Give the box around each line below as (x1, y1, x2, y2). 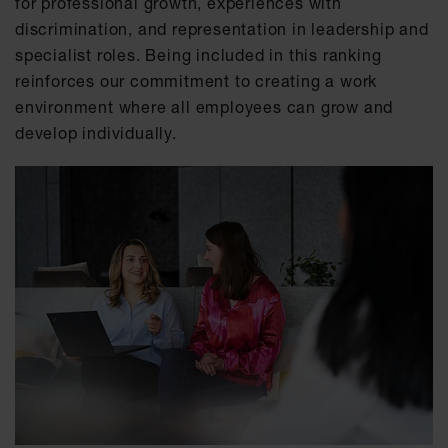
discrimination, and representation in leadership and (15, 19, 429, 39)
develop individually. (15, 123, 177, 143)
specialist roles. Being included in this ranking (15, 45, 382, 65)
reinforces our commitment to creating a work (15, 71, 378, 91)
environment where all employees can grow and (15, 97, 394, 117)
